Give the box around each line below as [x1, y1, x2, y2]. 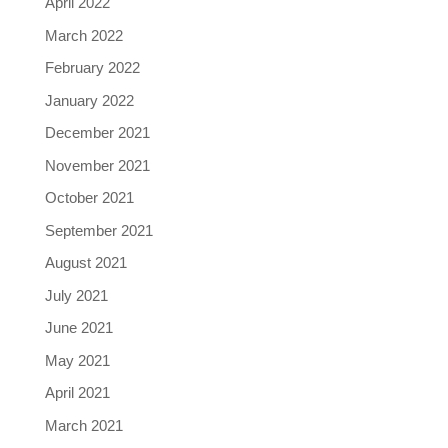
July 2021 [44, 286, 108, 304]
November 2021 [44, 156, 150, 174]
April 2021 [44, 384, 110, 401]
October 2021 [44, 189, 134, 206]
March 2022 [44, 26, 123, 44]
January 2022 [44, 91, 134, 109]
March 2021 [44, 416, 123, 434]
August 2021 [44, 254, 127, 271]
